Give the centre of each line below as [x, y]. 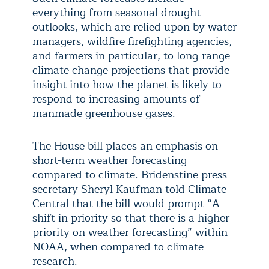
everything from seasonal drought [116, 12]
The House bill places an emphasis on [125, 146]
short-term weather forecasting [110, 160]
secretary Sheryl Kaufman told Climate [129, 189]
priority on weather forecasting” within [130, 232]
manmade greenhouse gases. [105, 113]
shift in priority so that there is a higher [131, 218]
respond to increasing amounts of [116, 99]
